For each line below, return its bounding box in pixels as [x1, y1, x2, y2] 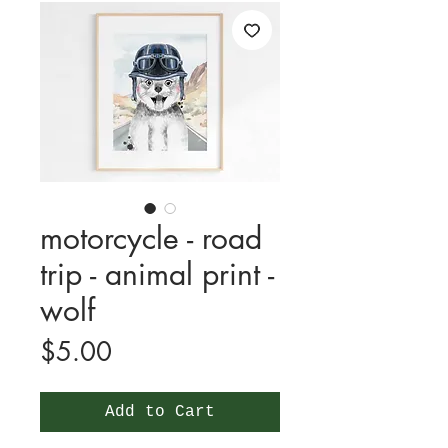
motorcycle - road [40, 218, 262, 259]
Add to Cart [105, 403, 215, 422]
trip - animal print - [40, 254, 274, 295]
